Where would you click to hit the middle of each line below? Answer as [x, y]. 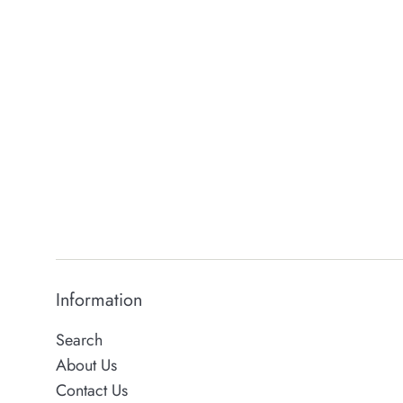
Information [99, 300]
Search [79, 340]
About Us [86, 366]
